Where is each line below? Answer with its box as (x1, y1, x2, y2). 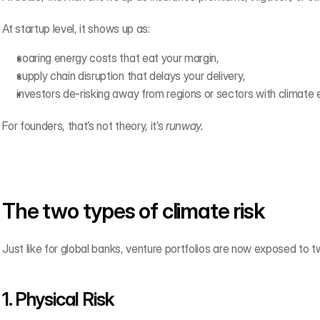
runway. (166, 119, 204, 133)
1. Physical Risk (2, 288, 114, 310)
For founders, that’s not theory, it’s (2, 119, 166, 133)
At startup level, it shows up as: (2, 21, 150, 36)
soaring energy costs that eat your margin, (16, 51, 219, 65)
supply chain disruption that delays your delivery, (16, 69, 246, 83)
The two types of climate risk (2, 198, 264, 224)
